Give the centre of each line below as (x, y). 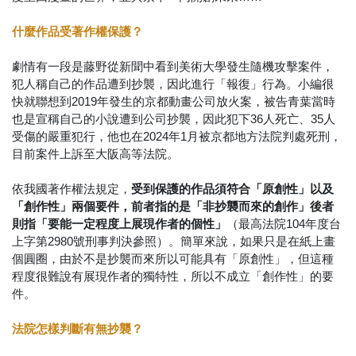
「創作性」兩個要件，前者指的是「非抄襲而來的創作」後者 (173, 207)
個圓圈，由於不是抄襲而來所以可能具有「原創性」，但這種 (173, 259)
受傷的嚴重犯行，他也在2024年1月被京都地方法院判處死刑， (177, 137)
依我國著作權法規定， (72, 189)
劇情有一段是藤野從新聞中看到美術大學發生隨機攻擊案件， (173, 67)
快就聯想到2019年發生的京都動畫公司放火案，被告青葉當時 (174, 102)
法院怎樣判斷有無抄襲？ (77, 329)
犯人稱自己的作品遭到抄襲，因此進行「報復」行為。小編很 (173, 84)
